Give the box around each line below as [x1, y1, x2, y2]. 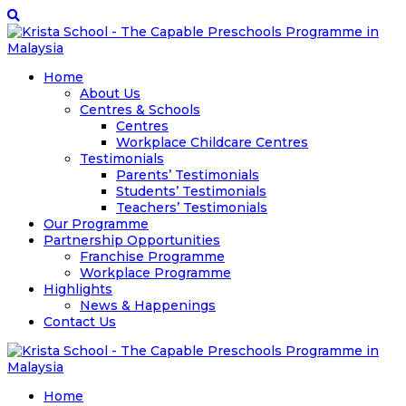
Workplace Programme [80, 265, 231, 281]
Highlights [43, 281, 112, 297]
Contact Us [43, 314, 116, 330]
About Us [80, 85, 140, 101]
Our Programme [43, 216, 149, 232]
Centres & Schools [80, 101, 200, 118]
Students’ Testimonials [116, 183, 266, 199]
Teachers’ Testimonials [116, 199, 267, 216]
